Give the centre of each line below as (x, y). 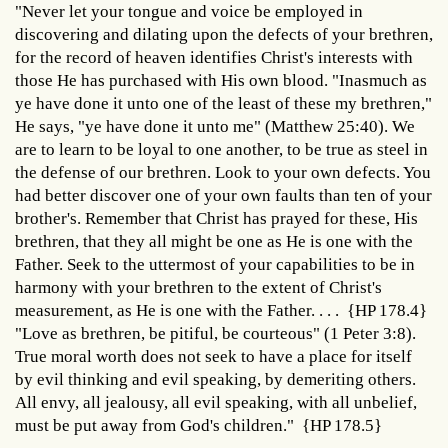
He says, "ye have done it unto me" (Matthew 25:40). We (215, 126)
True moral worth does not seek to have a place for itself (213, 356)
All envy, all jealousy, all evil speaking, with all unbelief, (216, 402)
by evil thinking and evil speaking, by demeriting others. (215, 379)
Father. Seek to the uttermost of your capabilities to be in (215, 264)
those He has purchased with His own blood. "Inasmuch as (221, 80)
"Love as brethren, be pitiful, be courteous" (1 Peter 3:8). (215, 333)
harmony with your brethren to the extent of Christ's (198, 287)
